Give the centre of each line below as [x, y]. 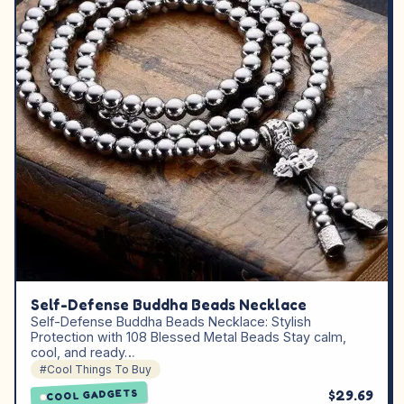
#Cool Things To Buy [96, 369]
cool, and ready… [83, 352]
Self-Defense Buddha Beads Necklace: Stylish [171, 321]
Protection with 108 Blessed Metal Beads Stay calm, [188, 337]
